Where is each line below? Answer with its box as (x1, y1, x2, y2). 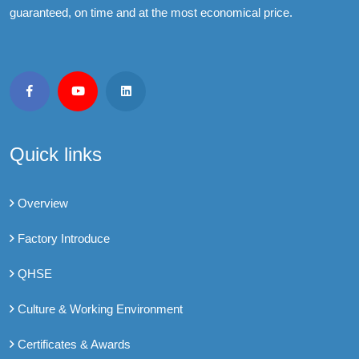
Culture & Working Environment (18, 301, 183, 316)
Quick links (10, 143, 102, 165)
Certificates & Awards (18, 337, 131, 351)
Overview (18, 196, 68, 210)
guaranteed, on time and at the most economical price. (10, 5, 292, 19)
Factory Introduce (18, 231, 110, 245)
